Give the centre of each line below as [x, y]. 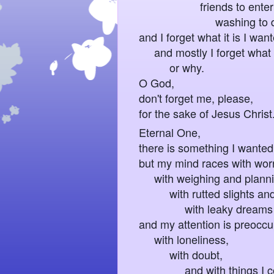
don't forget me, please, [196, 98]
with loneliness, [184, 239]
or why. [172, 67]
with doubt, [181, 254]
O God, [157, 82]
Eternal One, [170, 132]
